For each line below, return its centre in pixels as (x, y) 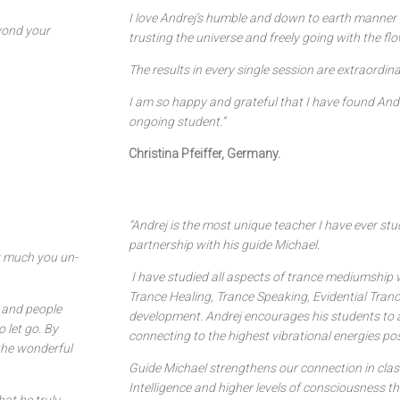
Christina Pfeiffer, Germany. (204, 154)
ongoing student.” (177, 121)
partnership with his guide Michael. (224, 245)
